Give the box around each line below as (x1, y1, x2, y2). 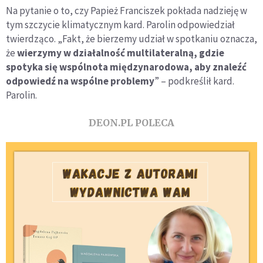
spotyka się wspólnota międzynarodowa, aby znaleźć (6, 60, 247, 74)
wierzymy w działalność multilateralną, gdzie (17, 46, 224, 60)
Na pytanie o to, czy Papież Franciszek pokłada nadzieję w (6, 4, 247, 18)
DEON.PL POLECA (89, 117, 174, 129)
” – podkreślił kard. (154, 75, 234, 88)
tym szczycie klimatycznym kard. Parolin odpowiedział (6, 18, 235, 32)
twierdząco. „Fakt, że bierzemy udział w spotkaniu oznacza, (6, 32, 257, 46)
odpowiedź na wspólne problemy (6, 75, 154, 88)
